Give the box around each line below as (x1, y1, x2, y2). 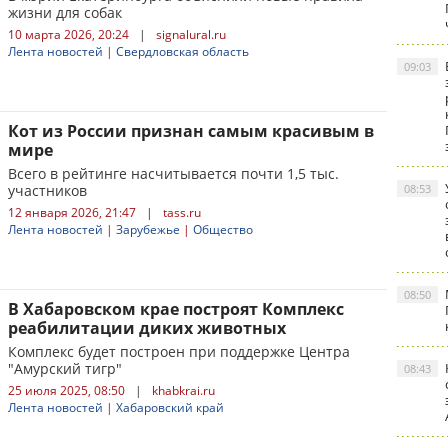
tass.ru (163, 204, 201, 221)
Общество (193, 221, 253, 238)
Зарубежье (116, 221, 180, 238)
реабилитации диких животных (8, 317, 286, 339)
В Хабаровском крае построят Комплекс (8, 298, 344, 320)
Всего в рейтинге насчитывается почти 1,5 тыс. (8, 164, 339, 183)
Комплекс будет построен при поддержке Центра (8, 342, 350, 361)
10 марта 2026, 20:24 (8, 26, 129, 43)
